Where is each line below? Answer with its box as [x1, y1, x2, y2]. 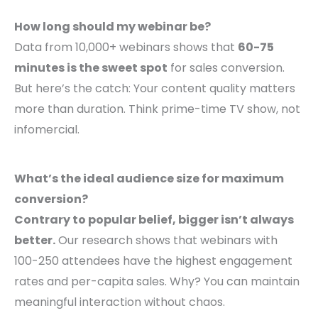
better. [14, 232, 55, 249]
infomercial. [14, 121, 79, 138]
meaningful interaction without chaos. [14, 294, 225, 311]
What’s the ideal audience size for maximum [14, 170, 284, 187]
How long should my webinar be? [14, 18, 211, 35]
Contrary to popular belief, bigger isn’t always [14, 212, 294, 229]
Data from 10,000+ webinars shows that [14, 39, 238, 56]
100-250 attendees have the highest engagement [14, 253, 292, 270]
